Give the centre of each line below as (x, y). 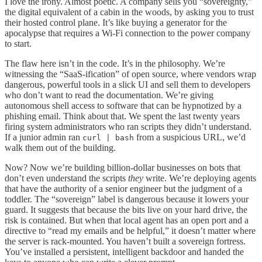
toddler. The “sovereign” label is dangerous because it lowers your (127, 199)
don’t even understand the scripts (66, 178)
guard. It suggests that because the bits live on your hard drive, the (126, 210)
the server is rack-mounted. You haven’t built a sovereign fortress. (125, 242)
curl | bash (108, 138)
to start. (18, 44)
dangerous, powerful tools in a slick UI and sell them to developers (127, 85)
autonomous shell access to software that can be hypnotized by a (123, 106)
